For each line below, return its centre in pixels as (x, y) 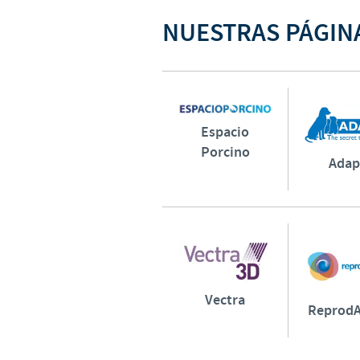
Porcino (225, 152)
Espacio (225, 132)
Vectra (225, 300)
